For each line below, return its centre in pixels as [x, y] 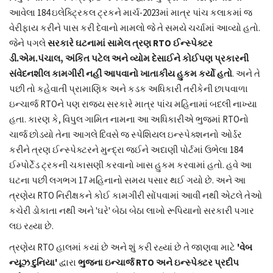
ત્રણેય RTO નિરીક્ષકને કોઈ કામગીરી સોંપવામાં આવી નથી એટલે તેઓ [136, 195]
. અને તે [246, 73]
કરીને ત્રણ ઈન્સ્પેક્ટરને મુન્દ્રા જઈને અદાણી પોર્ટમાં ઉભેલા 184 [126, 149]
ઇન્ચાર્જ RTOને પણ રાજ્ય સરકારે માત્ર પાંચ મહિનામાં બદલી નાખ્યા [133, 104]
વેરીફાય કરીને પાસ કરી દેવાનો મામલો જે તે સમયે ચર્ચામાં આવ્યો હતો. [135, 27]
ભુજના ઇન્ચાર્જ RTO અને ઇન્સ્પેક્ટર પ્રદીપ [158, 262]
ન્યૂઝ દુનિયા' [33, 262]
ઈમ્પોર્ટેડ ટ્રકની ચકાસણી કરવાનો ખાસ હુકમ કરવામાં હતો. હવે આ [130, 165]
